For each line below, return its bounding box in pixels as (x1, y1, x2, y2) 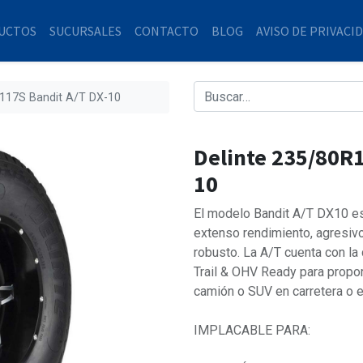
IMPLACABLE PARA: (194, 322, 310, 338)
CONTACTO (135, 23, 199, 39)
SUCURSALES (49, 23, 122, 39)
